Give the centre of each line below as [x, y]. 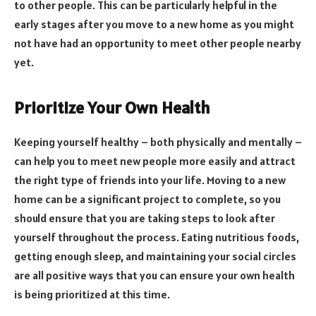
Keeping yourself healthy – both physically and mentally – [158, 141]
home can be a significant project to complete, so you [147, 199]
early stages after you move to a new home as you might [154, 24]
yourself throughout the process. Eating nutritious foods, [157, 237]
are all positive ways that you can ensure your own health [154, 275]
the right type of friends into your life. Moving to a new [150, 180]
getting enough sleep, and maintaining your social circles [155, 256]
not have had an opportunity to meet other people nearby [158, 43]
